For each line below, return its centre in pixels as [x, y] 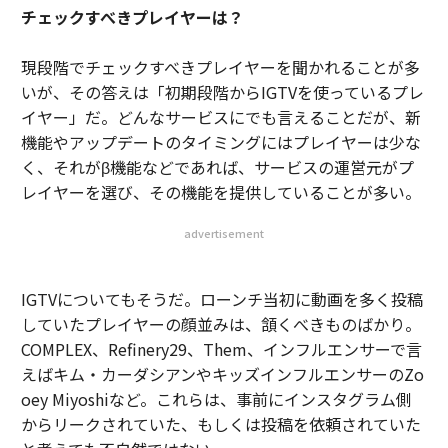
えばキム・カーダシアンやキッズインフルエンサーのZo [222, 374]
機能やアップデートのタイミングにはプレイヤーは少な [220, 142]
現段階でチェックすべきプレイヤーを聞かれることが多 [220, 67]
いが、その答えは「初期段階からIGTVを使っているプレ [222, 92]
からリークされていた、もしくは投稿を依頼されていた [220, 424]
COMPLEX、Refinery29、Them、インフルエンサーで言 [221, 349]
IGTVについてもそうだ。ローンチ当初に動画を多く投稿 [221, 299]
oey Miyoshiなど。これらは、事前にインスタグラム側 [216, 399]
